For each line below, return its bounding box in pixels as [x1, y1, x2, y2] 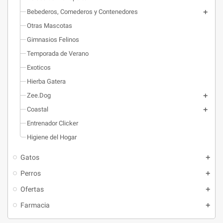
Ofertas [20, 185, 44, 193]
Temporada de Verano [27, 50, 89, 57]
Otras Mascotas [27, 22, 72, 29]
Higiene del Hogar [27, 133, 77, 141]
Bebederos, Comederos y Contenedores [27, 8, 138, 15]
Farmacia [20, 201, 50, 209]
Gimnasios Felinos [27, 36, 79, 43]
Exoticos [27, 64, 51, 71]
